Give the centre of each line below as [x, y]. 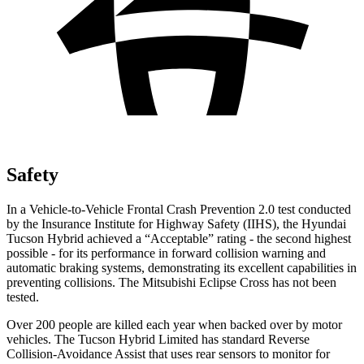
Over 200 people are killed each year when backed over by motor [174, 324]
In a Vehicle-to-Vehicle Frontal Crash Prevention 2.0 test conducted [179, 209]
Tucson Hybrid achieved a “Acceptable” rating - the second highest [179, 238]
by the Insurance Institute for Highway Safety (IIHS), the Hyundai [176, 223]
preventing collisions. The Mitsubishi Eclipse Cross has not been [171, 282]
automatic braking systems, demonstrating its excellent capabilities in [182, 267]
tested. [23, 297]
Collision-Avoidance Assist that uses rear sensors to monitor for [168, 353]
